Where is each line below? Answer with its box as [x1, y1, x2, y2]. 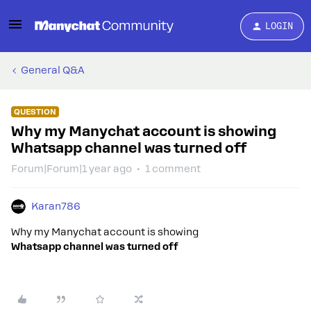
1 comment [145, 163, 201, 174]
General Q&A [21, 65, 85, 76]
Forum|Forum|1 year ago [11, 163, 132, 174]
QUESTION [14, 107, 56, 117]
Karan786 [31, 201, 81, 212]
